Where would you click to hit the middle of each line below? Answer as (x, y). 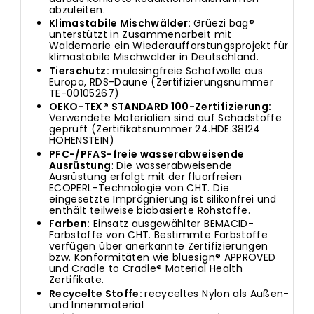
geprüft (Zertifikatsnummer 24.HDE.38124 (155, 129)
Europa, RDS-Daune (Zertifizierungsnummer (162, 82)
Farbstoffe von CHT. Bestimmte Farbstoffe (159, 235)
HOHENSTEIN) (82, 141)
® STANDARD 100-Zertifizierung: (187, 107)
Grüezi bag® (224, 23)
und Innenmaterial (96, 305)
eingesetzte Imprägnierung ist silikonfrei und (163, 199)
